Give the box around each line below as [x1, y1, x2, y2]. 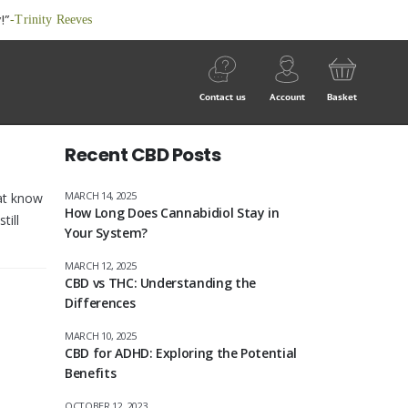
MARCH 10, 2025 [65, 328, 138, 342]
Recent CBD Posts [65, 141, 220, 168]
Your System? [65, 223, 148, 241]
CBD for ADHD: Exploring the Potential [65, 343, 298, 362]
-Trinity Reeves [10, 13, 93, 26]
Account [269, 91, 305, 104]
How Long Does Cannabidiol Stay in [65, 203, 280, 221]
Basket [327, 91, 358, 104]
